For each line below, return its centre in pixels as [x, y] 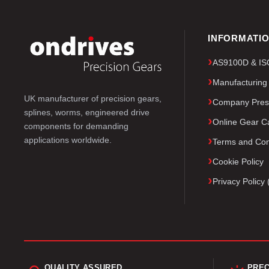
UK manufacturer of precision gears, [93, 98]
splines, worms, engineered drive [87, 112]
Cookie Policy [238, 162]
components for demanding [76, 126]
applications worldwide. [68, 140]
